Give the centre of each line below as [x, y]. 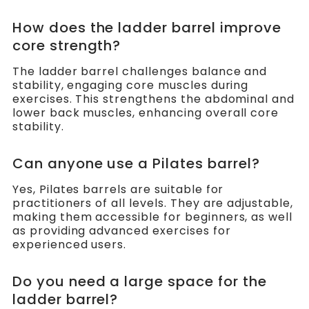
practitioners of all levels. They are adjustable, [152, 203]
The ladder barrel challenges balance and [140, 72]
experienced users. [69, 245]
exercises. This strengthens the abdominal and [153, 99]
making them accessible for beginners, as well [152, 217]
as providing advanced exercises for [121, 231]
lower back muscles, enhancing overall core [146, 113]
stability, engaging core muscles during [130, 86]
